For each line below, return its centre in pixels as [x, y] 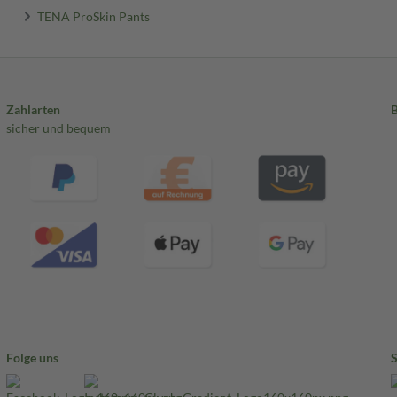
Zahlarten [33, 110]
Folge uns [32, 358]
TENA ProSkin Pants [94, 16]
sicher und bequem [58, 128]
